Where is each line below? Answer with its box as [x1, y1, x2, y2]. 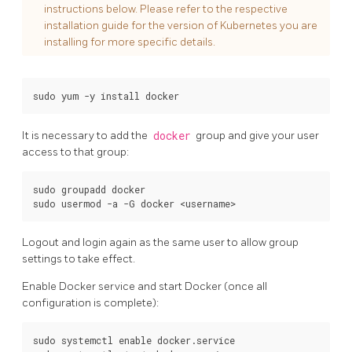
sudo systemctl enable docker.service [33, 334, 235, 347]
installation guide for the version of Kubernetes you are [44, 18, 317, 32]
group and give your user [193, 128, 319, 142]
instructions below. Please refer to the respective [44, 2, 288, 16]
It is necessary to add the [22, 128, 150, 142]
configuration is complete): [22, 296, 159, 310]
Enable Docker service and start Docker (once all [22, 280, 267, 294]
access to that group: [22, 145, 129, 159]
